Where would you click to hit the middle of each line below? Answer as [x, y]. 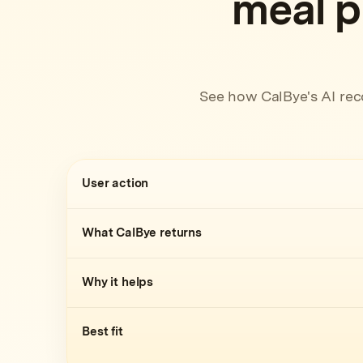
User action [115, 183]
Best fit [102, 331]
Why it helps [118, 282]
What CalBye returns [142, 233]
